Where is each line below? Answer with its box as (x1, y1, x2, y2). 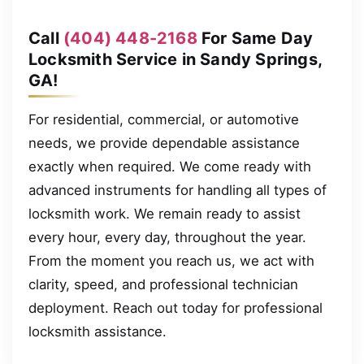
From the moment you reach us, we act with (28, 252, 314, 269)
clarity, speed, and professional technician (28, 275, 298, 292)
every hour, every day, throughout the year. (28, 228, 306, 245)
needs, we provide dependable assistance (28, 134, 300, 151)
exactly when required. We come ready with (28, 158, 311, 175)
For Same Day (197, 28, 314, 48)
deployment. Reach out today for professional (28, 299, 323, 316)
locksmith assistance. (28, 323, 167, 340)
